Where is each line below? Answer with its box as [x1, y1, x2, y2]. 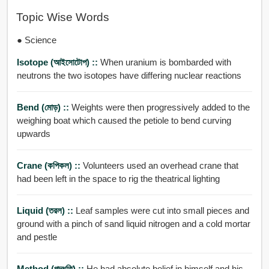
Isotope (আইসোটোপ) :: [16, 56, 100, 67]
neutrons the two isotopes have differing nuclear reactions [16, 70, 241, 80]
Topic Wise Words [16, 11, 109, 24]
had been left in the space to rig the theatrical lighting [16, 173, 220, 184]
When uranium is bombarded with [100, 56, 231, 67]
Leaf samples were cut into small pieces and [75, 205, 249, 216]
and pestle [16, 231, 57, 242]
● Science [16, 34, 56, 45]
